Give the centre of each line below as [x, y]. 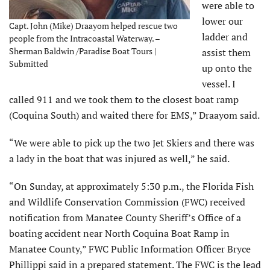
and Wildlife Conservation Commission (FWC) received [127, 202]
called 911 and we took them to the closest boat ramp [124, 100]
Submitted [29, 64]
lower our [222, 21]
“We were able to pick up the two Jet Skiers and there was [132, 143]
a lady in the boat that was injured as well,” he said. [119, 159]
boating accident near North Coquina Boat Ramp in [119, 234]
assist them [226, 53]
